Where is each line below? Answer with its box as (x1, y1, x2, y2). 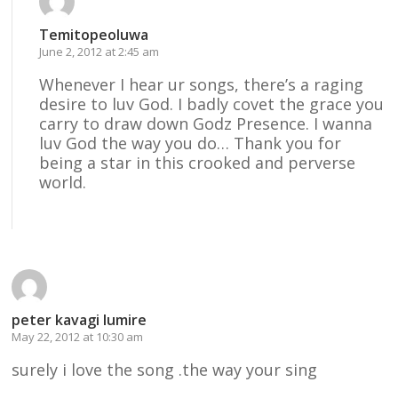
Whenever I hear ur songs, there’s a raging (39, 73, 364, 95)
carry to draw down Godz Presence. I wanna (39, 112, 373, 134)
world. (39, 171, 87, 193)
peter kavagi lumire (12, 309, 147, 330)
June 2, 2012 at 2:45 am (39, 43, 160, 60)
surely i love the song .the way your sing (12, 358, 318, 380)
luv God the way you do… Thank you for (39, 131, 342, 154)
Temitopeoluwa (39, 24, 149, 44)
